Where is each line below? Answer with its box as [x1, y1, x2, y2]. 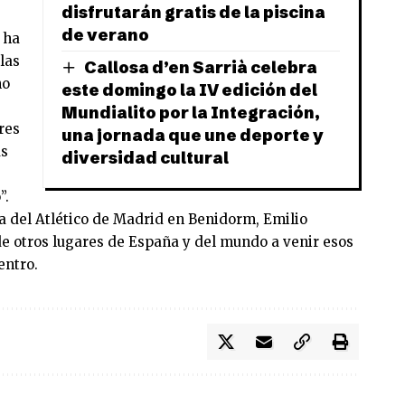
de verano [61, 24, 150, 45]
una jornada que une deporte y [61, 125, 325, 146]
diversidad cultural [61, 147, 230, 169]
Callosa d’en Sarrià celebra [84, 56, 318, 78]
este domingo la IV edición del [61, 80, 318, 101]
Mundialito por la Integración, [61, 102, 321, 124]
